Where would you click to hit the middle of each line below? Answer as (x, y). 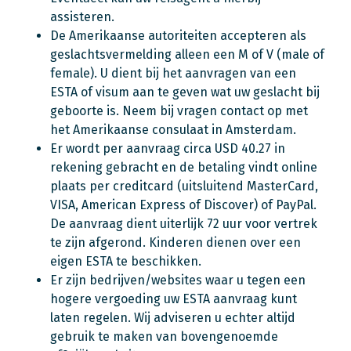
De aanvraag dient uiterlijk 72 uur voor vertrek (184, 224)
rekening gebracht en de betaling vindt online (184, 167)
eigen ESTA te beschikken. (126, 261)
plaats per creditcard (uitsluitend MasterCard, (184, 186)
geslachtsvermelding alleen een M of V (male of (187, 54)
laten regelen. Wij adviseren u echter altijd (173, 318)
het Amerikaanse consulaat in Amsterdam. (173, 130)
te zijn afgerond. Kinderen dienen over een (175, 242)
